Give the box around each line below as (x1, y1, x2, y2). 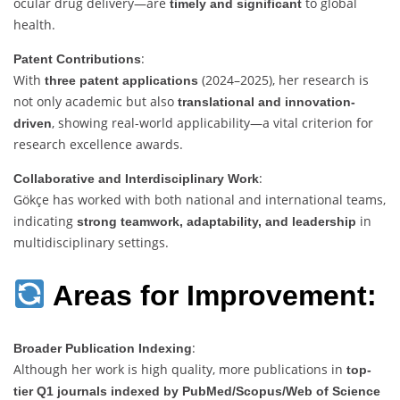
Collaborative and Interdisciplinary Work (13, 171, 259, 186)
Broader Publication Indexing (13, 341, 192, 356)
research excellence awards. (13, 136, 183, 153)
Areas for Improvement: (46, 279, 378, 312)
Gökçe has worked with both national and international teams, (13, 191, 386, 208)
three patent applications (45, 73, 198, 87)
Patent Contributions (13, 52, 141, 66)
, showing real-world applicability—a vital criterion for (52, 114, 373, 131)
